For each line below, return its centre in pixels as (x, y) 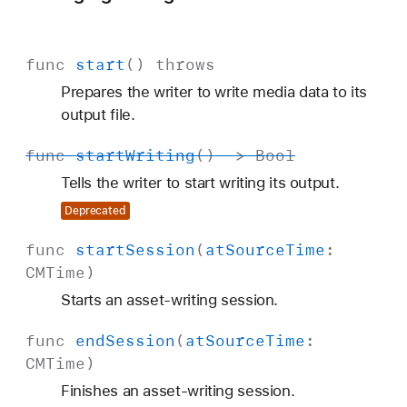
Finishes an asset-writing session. (178, 391)
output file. (98, 114)
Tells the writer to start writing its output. (200, 182)
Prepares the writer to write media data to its (213, 91)
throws (185, 64)
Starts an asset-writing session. (169, 300)
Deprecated (95, 211)
